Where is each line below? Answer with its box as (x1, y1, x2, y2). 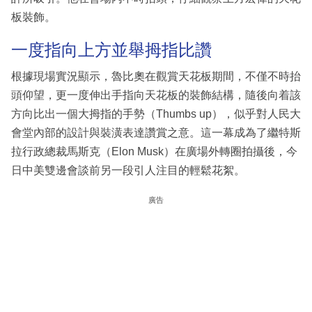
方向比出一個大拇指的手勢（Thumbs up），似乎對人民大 (11, 107, 301, 120)
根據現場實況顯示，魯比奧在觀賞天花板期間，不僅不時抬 (11, 70, 301, 82)
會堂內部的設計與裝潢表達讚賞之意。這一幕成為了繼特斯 (11, 126, 301, 139)
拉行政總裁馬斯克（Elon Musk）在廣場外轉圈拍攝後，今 (11, 145, 297, 157)
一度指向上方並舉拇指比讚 (11, 40, 212, 60)
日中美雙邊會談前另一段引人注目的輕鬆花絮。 (11, 164, 245, 176)
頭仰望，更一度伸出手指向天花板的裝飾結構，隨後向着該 (11, 88, 301, 101)
